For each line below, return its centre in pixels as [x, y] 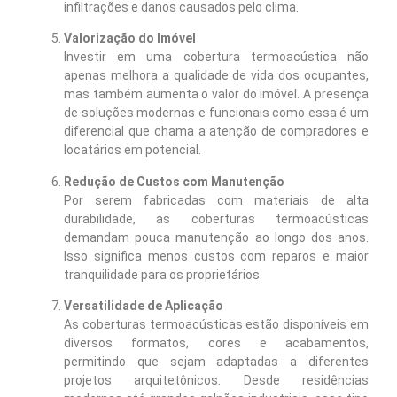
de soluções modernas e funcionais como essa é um [216, 113]
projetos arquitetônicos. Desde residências [216, 381]
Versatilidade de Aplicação [144, 306]
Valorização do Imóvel [130, 39]
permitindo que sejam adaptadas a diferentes [216, 362]
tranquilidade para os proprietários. [163, 274]
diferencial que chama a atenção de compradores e [216, 132]
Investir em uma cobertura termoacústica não [216, 57]
